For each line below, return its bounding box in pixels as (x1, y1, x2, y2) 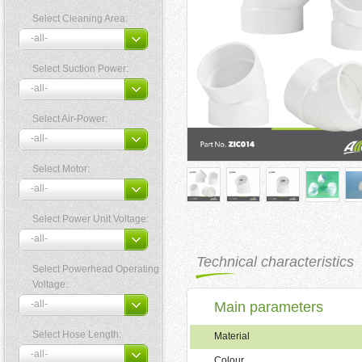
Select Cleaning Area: (32, 13, 128, 24)
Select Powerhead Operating (32, 263, 159, 275)
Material (214, 330, 250, 343)
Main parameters (214, 299, 323, 316)
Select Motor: (32, 163, 90, 175)
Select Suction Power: (32, 63, 128, 74)
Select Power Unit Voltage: (32, 213, 149, 225)
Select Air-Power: (32, 113, 107, 124)
